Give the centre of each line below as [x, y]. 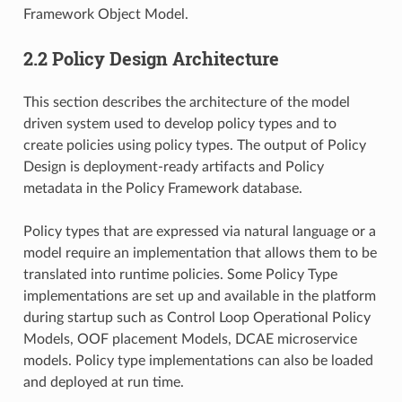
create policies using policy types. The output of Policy [194, 146]
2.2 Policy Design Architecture [151, 59]
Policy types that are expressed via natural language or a [199, 232]
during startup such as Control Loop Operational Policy [197, 318]
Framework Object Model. [105, 15]
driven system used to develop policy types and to [179, 124]
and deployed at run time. [103, 383]
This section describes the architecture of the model [186, 103]
